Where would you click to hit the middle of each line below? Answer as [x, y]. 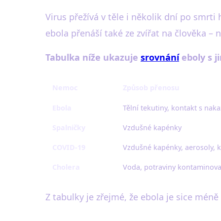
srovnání [160, 57]
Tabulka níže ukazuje [93, 57]
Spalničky [69, 128]
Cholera [66, 167]
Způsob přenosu [151, 88]
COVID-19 [69, 147]
